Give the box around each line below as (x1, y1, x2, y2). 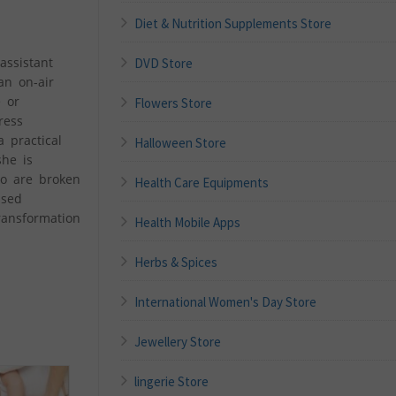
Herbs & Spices (134, 253, 218, 270)
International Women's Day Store (134, 293, 317, 310)
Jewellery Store (134, 332, 222, 350)
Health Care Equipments (134, 173, 270, 191)
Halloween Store (134, 133, 227, 151)
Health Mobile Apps (134, 213, 241, 231)
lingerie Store (134, 372, 209, 390)
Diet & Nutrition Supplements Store (134, 14, 332, 32)
